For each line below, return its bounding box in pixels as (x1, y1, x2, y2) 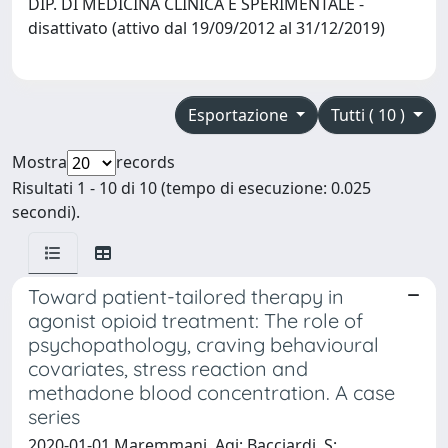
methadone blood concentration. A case (28, 379, 395, 405)
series (28, 403, 80, 429)
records (116, 150, 175, 173)
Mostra (12, 150, 67, 173)
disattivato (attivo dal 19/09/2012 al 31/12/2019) (28, 16, 393, 39)
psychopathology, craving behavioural (28, 331, 379, 357)
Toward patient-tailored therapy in (28, 283, 344, 309)
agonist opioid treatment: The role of (28, 307, 363, 333)
